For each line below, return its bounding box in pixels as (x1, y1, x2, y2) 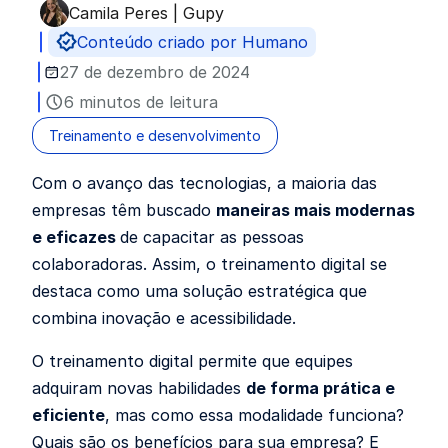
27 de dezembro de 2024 (60, 62, 250, 82)
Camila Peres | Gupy (69, 2, 224, 23)
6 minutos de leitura (64, 92, 218, 112)
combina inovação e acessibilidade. (32, 308, 296, 328)
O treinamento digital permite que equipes (32, 351, 353, 371)
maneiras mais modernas (216, 200, 415, 220)
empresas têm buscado (32, 200, 216, 220)
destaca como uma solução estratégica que (32, 281, 367, 301)
